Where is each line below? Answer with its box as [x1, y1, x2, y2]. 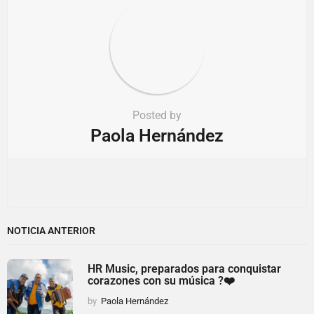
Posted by [132, 108, 182, 122]
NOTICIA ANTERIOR [7, 224, 95, 236]
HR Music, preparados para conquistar [88, 261, 281, 275]
